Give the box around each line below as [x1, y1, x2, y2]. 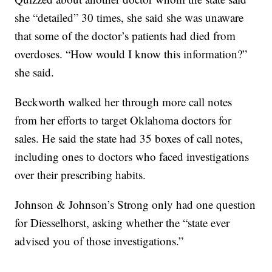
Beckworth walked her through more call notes [15, 94, 233, 109]
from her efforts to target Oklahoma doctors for [15, 112, 232, 127]
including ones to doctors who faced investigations [15, 149, 250, 164]
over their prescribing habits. [15, 167, 146, 182]
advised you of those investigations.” [15, 233, 184, 248]
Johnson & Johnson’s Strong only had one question [15, 197, 256, 212]
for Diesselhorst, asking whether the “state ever [15, 215, 230, 230]
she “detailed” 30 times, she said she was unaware [15, 10, 244, 25]
